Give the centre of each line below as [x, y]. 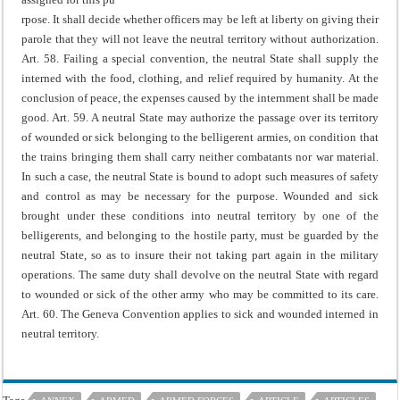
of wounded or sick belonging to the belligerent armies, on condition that [200, 137]
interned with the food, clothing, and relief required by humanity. [183, 78]
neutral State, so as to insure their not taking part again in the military [200, 254]
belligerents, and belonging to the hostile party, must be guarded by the [200, 235]
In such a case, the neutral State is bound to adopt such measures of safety [200, 176]
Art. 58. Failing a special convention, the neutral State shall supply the [200, 58]
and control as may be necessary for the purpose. [150, 196]
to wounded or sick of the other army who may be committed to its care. [200, 294]
